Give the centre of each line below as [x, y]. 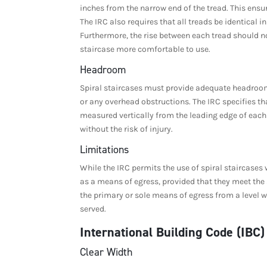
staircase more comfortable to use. [145, 49]
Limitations [105, 149]
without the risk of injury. [127, 129]
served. [93, 209]
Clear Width [106, 252]
